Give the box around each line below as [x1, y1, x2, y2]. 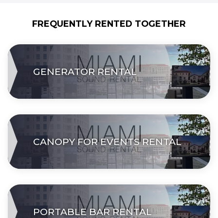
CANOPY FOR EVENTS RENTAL [33, 135, 182, 147]
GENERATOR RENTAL [33, 65, 137, 77]
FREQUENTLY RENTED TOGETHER [32, 18, 186, 29]
